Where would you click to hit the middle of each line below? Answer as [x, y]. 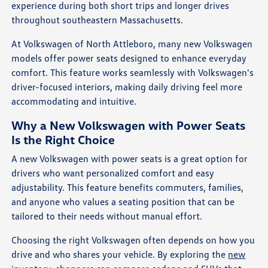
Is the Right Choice [63, 139]
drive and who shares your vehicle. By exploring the [120, 254]
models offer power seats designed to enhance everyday [129, 58]
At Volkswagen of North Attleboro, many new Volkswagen [132, 43]
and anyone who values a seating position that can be [123, 201]
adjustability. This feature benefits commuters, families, [128, 187]
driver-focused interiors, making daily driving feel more [127, 86]
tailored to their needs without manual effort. [107, 216]
